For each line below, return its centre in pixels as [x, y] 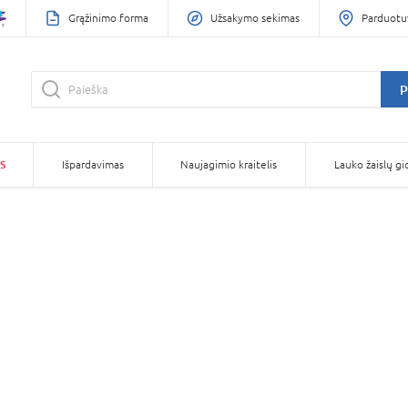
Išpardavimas [92, 165]
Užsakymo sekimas [255, 18]
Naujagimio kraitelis [229, 165]
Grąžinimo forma [108, 18]
